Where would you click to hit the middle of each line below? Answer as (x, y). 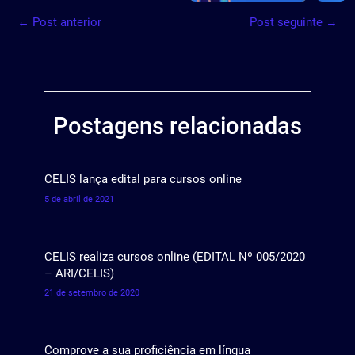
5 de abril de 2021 (80, 199)
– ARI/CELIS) (80, 273)
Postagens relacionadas (177, 126)
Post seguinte (288, 22)
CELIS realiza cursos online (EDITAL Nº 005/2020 (175, 256)
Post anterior (65, 22)
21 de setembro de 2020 (92, 293)
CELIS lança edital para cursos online (143, 179)
